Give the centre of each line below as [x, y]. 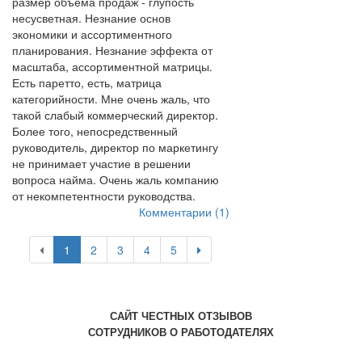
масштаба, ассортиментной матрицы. [112, 66]
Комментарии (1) [184, 212]
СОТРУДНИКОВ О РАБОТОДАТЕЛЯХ [181, 332]
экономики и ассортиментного [92, 34]
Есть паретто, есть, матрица [87, 82]
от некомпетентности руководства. [104, 196]
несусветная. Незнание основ [91, 18]
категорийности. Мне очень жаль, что [111, 99]
